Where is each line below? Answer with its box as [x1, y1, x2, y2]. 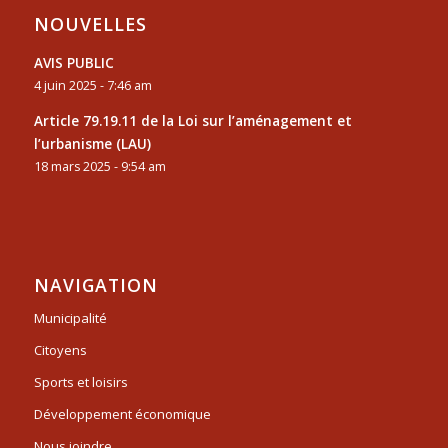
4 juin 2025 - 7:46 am [33, 77, 152, 95]
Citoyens [33, 341, 87, 360]
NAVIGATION [33, 273, 158, 298]
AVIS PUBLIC [33, 53, 114, 73]
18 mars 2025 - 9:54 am [33, 158, 166, 176]
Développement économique [33, 405, 211, 424]
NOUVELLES [33, 12, 147, 37]
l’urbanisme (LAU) [33, 134, 151, 154]
